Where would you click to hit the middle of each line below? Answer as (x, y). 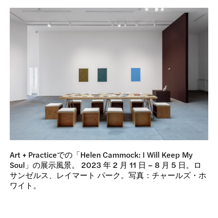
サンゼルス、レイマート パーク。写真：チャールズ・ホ (108, 175)
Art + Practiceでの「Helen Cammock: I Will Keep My (101, 154)
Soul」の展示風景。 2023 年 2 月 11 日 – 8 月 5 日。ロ (106, 164)
